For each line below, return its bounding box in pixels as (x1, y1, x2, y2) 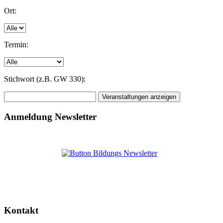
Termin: (4, 40, 28, 49)
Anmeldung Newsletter (4, 111, 97, 122)
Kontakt (4, 205, 38, 216)
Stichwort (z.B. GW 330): (4, 75, 86, 84)
